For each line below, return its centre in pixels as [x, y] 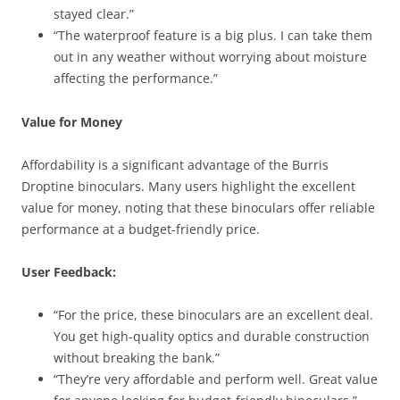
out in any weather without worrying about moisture [210, 57]
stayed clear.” [94, 14]
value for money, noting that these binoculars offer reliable [198, 208]
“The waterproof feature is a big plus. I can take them [213, 35]
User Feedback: [69, 272]
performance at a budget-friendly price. [141, 229]
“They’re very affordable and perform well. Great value [216, 379]
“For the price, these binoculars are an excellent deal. [213, 315]
